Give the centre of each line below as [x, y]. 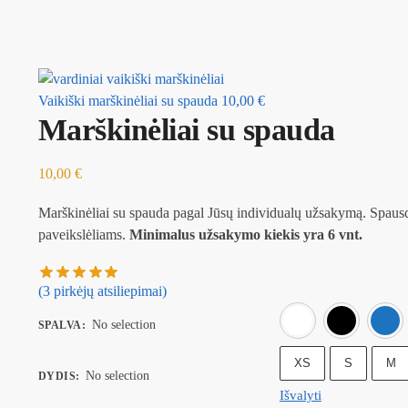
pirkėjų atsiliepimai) [108, 291]
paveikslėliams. [83, 235]
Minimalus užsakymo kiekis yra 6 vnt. [245, 235]
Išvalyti [300, 395]
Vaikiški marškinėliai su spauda [127, 100]
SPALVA [60, 325]
